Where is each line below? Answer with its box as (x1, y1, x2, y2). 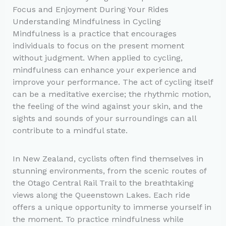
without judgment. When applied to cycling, (12, 52, 183, 63)
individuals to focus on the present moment (12, 40, 184, 50)
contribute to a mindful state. (12, 125, 128, 135)
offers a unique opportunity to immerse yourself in (12, 202, 211, 212)
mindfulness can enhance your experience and (12, 65, 197, 75)
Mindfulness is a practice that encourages (12, 28, 177, 38)
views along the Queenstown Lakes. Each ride (12, 190, 190, 200)
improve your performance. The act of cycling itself (12, 77, 213, 87)
